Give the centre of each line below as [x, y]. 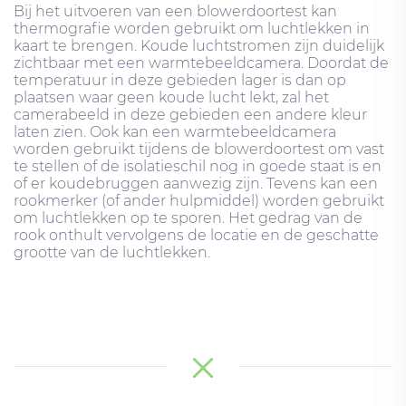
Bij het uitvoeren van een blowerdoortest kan [175, 11]
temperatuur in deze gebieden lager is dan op [180, 80]
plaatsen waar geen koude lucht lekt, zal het [171, 97]
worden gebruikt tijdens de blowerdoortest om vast [199, 149]
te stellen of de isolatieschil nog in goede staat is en [198, 166]
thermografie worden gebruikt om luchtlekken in [192, 28]
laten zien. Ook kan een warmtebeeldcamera [175, 131]
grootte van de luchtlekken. [112, 252]
